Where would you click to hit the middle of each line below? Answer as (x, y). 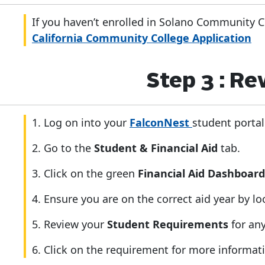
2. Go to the (63, 148)
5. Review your (70, 224)
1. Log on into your (81, 122)
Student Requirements (169, 224)
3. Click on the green (85, 173)
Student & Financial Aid (156, 148)
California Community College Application (142, 38)
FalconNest (161, 122)
